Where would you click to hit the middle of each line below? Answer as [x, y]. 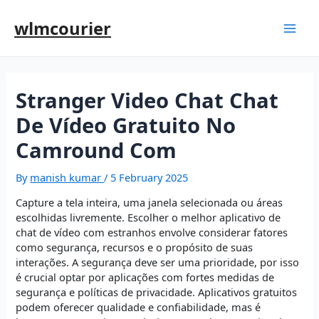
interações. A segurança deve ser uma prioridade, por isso [158, 262]
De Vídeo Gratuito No [126, 125]
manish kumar [67, 177]
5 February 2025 [150, 177]
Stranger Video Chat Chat [147, 100]
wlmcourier [63, 28]
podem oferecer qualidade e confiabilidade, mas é [138, 307]
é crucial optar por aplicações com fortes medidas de [145, 277]
